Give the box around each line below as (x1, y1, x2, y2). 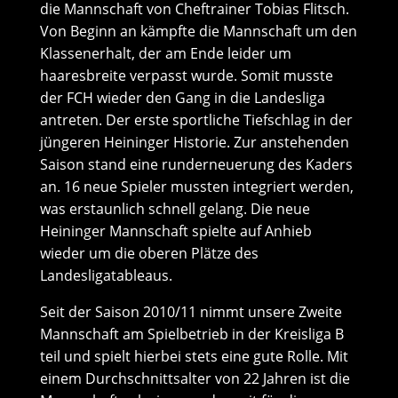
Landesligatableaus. (39, 266, 172, 285)
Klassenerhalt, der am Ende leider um (39, 44, 291, 63)
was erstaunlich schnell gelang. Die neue (39, 199, 310, 219)
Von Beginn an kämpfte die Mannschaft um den (39, 21, 357, 41)
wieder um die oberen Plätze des (39, 243, 259, 263)
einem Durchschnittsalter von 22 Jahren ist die (39, 369, 350, 388)
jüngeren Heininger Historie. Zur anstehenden (39, 132, 349, 152)
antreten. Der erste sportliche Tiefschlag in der (39, 110, 353, 130)
